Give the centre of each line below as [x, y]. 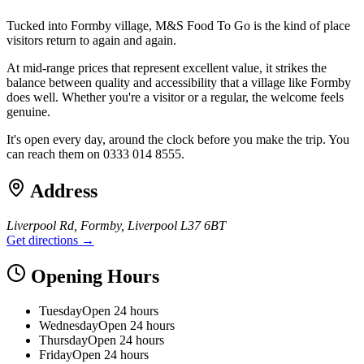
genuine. [28, 111]
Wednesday [69, 326]
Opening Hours [93, 277]
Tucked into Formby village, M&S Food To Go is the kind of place [178, 25]
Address [62, 191]
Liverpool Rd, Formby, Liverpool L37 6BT [116, 225]
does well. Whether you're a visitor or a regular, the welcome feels [175, 97]
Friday [56, 355]
